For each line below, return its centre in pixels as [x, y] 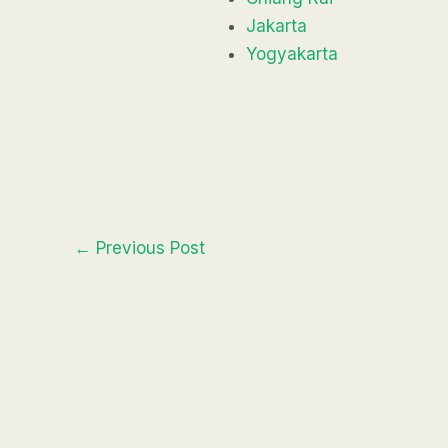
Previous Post [148, 247]
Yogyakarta [292, 53]
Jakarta [277, 25]
